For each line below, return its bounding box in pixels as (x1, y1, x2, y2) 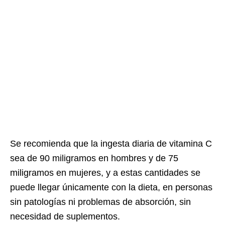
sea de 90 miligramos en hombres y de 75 (10, 153, 178, 163)
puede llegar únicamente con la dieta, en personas (10, 182, 212, 192)
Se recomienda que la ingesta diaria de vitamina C (10, 138, 212, 149)
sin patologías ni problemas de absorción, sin (10, 196, 191, 207)
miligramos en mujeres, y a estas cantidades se (10, 167, 200, 178)
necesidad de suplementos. (10, 211, 120, 221)
